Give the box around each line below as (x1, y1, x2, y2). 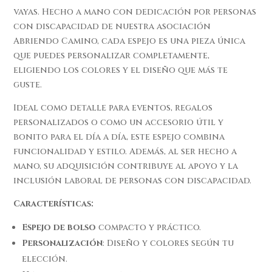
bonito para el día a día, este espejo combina (13, 131, 225, 143)
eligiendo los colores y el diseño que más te (13, 64, 228, 76)
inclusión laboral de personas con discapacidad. (13, 174, 252, 186)
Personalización (22, 237, 103, 249)
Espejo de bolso (22, 221, 97, 233)
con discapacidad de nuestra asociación (13, 20, 211, 32)
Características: (13, 197, 94, 209)
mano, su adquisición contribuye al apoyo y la (13, 160, 239, 172)
